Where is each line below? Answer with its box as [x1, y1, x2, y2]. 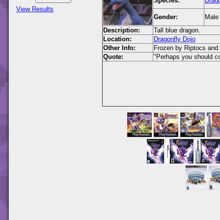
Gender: [154, 13, 178, 21]
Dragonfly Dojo [154, 35, 195, 43]
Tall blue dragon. [154, 27, 200, 34]
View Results [16, 5, 54, 13]
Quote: [103, 53, 123, 61]
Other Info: [103, 44, 136, 52]
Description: [103, 27, 140, 34]
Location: [103, 35, 132, 43]
